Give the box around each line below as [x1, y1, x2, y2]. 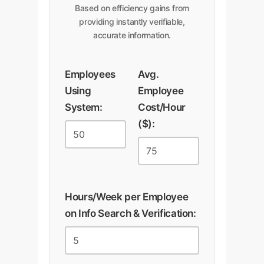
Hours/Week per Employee [65, 190, 189, 203]
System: [65, 101, 103, 113]
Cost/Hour [138, 101, 186, 113]
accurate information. [93, 29, 171, 40]
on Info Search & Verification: [65, 207, 196, 219]
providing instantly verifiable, [79, 16, 185, 27]
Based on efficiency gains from [75, 2, 189, 13]
